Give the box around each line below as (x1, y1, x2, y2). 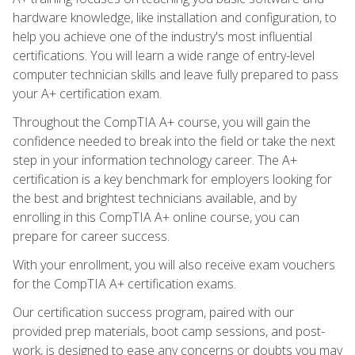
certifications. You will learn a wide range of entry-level (13, 46, 315, 64)
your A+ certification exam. (13, 84, 162, 102)
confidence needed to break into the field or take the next (13, 132, 335, 150)
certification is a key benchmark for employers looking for (13, 170, 332, 188)
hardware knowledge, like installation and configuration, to (13, 8, 337, 26)
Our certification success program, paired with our (13, 303, 294, 321)
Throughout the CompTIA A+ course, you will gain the (13, 113, 311, 131)
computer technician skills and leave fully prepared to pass (13, 65, 338, 83)
